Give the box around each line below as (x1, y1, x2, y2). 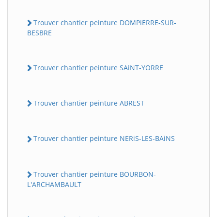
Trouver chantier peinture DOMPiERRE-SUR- (33, 17, 176, 27)
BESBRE (27, 28, 52, 37)
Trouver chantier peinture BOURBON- (33, 169, 156, 179)
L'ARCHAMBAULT (27, 179, 81, 189)
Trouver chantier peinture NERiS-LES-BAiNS (33, 134, 175, 143)
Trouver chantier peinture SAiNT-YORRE (33, 62, 163, 72)
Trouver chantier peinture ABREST (33, 98, 144, 108)
